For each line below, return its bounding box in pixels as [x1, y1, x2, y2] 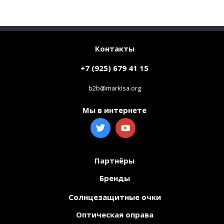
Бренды [99, 173, 130, 183]
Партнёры [94, 155, 134, 165]
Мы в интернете [82, 105, 146, 115]
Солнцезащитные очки [68, 192, 161, 202]
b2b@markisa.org [88, 83, 141, 92]
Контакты [94, 43, 134, 53]
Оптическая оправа [75, 209, 153, 219]
